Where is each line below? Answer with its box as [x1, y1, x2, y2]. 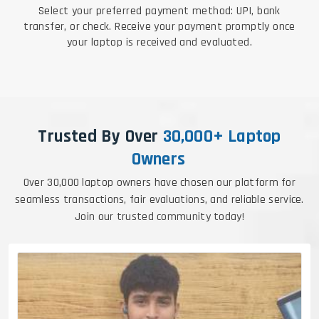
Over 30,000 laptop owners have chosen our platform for [23, 175, 296, 191]
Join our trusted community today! [75, 209, 244, 225]
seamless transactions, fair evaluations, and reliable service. [15, 192, 304, 208]
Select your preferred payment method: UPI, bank [38, 4, 281, 19]
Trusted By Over [38, 125, 163, 149]
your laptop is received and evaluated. [66, 35, 253, 51]
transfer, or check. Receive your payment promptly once [23, 19, 296, 35]
